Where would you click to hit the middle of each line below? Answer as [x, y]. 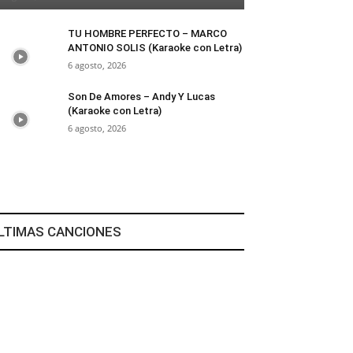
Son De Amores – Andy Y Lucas [141, 97]
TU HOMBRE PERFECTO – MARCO [147, 33]
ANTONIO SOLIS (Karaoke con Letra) [155, 48]
